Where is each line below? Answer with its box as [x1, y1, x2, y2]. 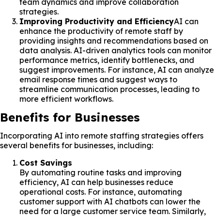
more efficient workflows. [19, 93, 113, 104]
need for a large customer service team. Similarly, [19, 206, 206, 216]
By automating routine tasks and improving [19, 167, 182, 177]
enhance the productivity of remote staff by [19, 26, 183, 36]
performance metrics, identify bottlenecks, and [19, 55, 194, 65]
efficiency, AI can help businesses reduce [19, 177, 173, 187]
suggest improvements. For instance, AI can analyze [19, 64, 214, 75]
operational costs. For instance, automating [19, 186, 182, 197]
